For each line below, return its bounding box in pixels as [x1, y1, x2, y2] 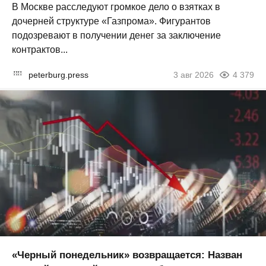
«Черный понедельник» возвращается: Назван [12, 249, 242, 261]
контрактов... [12, 44, 68, 55]
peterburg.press [28, 69, 88, 80]
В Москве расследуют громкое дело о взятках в [12, 1, 220, 12]
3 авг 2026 [173, 69, 214, 80]
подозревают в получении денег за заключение [12, 30, 221, 40]
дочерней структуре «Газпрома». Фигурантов [12, 15, 211, 26]
